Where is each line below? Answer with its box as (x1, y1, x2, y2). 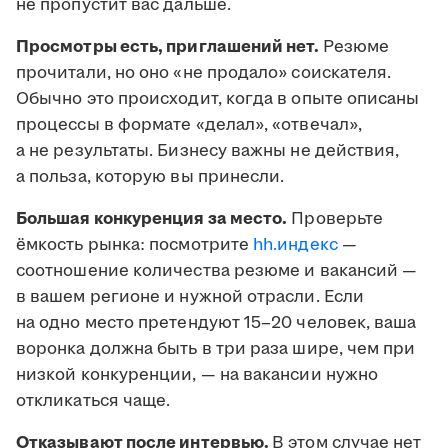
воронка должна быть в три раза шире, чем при (16, 337, 416, 362)
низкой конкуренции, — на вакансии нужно (16, 363, 379, 388)
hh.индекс (253, 233, 338, 258)
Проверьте (287, 207, 384, 232)
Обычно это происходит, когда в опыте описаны (16, 87, 420, 112)
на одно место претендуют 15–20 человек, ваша (16, 311, 417, 336)
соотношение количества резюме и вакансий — (16, 259, 418, 284)
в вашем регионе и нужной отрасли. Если (16, 285, 365, 310)
